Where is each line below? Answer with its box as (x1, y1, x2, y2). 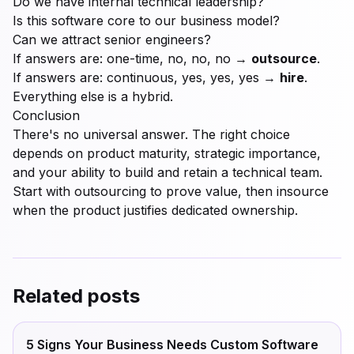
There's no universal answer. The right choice (13, 126, 290, 142)
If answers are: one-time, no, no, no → (13, 51, 251, 66)
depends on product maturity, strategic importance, (13, 145, 321, 161)
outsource (251, 51, 317, 66)
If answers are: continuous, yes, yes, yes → (13, 70, 280, 85)
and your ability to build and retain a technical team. (13, 164, 322, 180)
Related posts (13, 284, 140, 307)
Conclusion (13, 107, 80, 123)
